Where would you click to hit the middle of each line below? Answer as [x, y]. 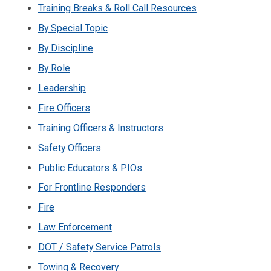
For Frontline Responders [92, 188]
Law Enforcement [75, 227]
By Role [54, 68]
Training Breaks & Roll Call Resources [117, 8]
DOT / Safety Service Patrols [99, 247]
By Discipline [65, 48]
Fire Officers [64, 108]
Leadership [62, 88]
